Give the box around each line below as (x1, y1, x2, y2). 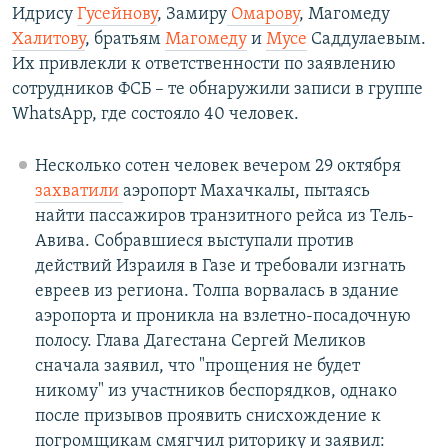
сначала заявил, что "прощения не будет (34, 357, 360, 377)
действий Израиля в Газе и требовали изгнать (34, 257, 406, 277)
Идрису (12, 5, 77, 25)
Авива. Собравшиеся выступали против (34, 232, 354, 252)
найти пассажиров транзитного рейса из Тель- (34, 207, 414, 227)
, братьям (85, 30, 165, 50)
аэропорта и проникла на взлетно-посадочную (34, 307, 411, 327)
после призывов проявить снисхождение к (34, 407, 381, 427)
